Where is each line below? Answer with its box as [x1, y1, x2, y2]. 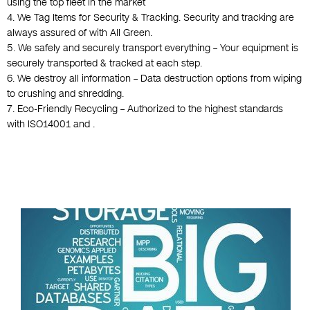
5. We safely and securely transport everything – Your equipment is [7, 42, 298, 55]
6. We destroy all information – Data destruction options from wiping [7, 72, 302, 86]
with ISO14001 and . [7, 118, 95, 131]
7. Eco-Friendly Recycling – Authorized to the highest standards [7, 102, 283, 116]
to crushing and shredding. [7, 87, 124, 101]
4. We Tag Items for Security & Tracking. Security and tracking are [7, 11, 294, 25]
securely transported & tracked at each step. [7, 57, 202, 71]
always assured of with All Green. [7, 26, 152, 40]
